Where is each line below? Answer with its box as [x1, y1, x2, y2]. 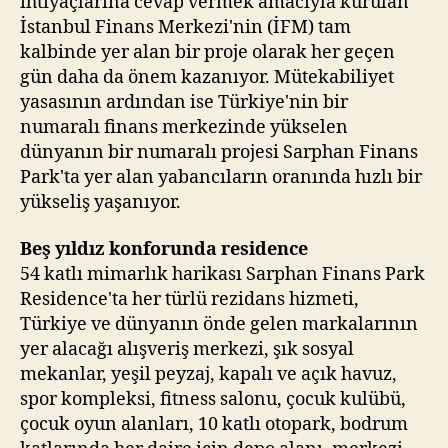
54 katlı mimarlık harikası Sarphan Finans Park [20, 263, 425, 286]
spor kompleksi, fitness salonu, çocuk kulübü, [20, 388, 406, 411]
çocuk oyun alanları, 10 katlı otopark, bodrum [20, 413, 408, 436]
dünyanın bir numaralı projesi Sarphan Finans [20, 140, 418, 164]
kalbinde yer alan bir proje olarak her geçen [20, 40, 395, 64]
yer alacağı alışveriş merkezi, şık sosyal [20, 338, 354, 361]
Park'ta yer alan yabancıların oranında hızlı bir [20, 165, 422, 189]
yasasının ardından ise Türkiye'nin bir [20, 90, 348, 114]
